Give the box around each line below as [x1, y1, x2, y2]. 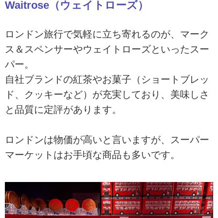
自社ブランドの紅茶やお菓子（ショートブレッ [5, 73, 209, 85]
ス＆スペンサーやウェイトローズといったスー [5, 43, 209, 54]
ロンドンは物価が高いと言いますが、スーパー [5, 134, 209, 145]
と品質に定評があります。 [5, 104, 122, 115]
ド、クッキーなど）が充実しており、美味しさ [5, 89, 209, 100]
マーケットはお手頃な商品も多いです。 [5, 149, 180, 161]
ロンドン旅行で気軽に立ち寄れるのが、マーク [5, 28, 209, 39]
